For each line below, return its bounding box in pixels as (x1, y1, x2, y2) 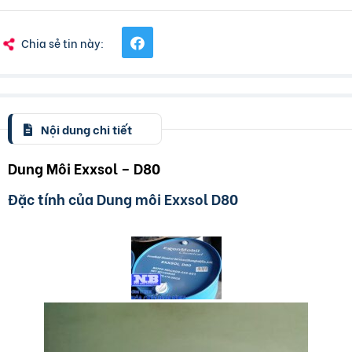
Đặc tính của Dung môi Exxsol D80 (8, 188, 238, 210)
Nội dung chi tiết (38, 120, 132, 137)
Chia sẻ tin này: (21, 34, 104, 51)
